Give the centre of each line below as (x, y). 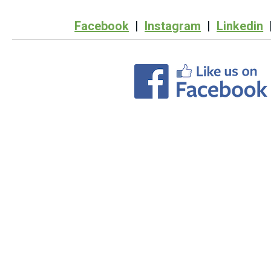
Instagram (173, 26)
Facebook (102, 26)
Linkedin (240, 26)
